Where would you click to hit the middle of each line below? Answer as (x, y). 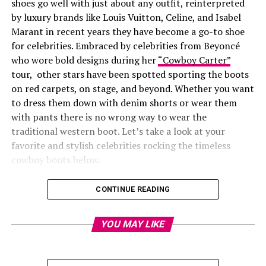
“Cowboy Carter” (194, 60)
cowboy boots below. (56, 160)
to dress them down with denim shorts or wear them (124, 103)
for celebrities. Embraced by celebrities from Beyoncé (125, 46)
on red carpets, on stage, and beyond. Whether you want (132, 89)
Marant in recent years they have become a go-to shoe (128, 32)
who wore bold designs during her (84, 60)
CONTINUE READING (133, 189)
